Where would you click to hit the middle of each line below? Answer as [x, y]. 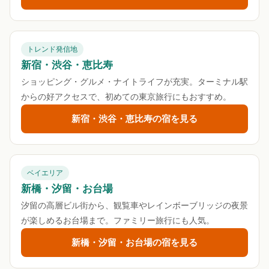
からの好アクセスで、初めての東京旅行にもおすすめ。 [126, 97]
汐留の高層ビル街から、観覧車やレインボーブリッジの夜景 [134, 205]
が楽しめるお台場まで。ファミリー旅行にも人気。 [118, 220]
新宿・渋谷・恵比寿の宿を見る [134, 119]
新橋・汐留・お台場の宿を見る [134, 243]
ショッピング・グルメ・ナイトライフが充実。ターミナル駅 [134, 82]
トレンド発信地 [52, 49]
